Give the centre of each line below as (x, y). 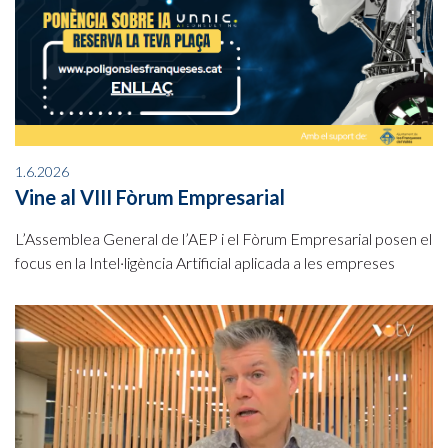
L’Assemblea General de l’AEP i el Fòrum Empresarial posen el (223, 238)
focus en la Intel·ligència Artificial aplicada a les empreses (205, 262)
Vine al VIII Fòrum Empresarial (150, 196)
